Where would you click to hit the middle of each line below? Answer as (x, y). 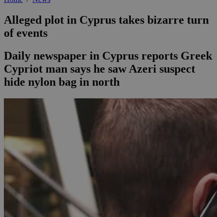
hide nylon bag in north (62, 82)
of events (26, 33)
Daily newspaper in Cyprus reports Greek (108, 56)
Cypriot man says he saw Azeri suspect (100, 69)
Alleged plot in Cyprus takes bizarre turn (106, 20)
